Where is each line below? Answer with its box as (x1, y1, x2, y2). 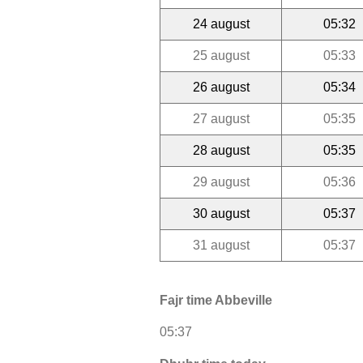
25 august (192, 48, 250, 62)
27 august (192, 111, 250, 126)
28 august (192, 143, 250, 157)
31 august (192, 237, 250, 252)
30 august (192, 206, 250, 220)
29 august (192, 174, 250, 189)
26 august (192, 79, 250, 94)
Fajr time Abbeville (160, 293, 272, 308)
